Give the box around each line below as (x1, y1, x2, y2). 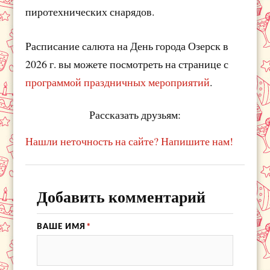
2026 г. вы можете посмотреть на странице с (25, 57, 229, 72)
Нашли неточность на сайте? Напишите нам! (25, 133, 234, 148)
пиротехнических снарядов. (25, 4, 155, 19)
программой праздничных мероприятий (25, 75, 210, 90)
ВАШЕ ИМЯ (36, 223, 86, 231)
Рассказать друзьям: (89, 107, 181, 122)
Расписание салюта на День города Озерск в (25, 39, 229, 54)
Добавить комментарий (36, 185, 206, 209)
